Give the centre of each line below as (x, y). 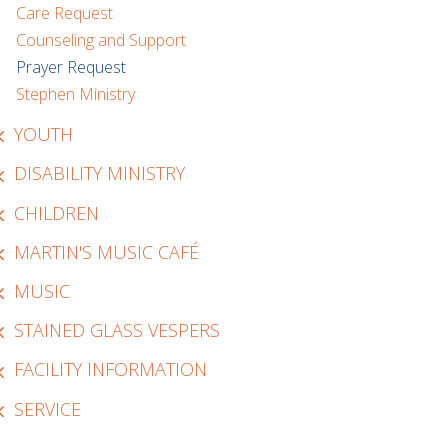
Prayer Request (70, 66)
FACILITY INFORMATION (111, 369)
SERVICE (48, 408)
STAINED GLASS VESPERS (117, 330)
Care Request (64, 13)
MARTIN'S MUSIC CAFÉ (107, 251)
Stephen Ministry (75, 93)
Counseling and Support (100, 40)
